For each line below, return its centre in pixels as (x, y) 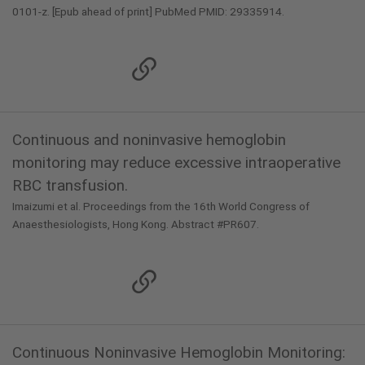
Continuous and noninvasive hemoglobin (149, 140)
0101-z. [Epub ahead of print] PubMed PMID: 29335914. (148, 11)
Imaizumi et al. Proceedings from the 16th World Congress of (161, 206)
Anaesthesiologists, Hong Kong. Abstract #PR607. (136, 224)
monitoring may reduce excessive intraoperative (176, 163)
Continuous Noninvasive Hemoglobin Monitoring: (179, 352)
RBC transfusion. (70, 185)
